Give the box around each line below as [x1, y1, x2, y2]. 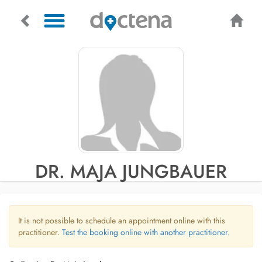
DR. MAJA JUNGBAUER [35, 158, 227, 185]
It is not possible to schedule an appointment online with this [18, 215, 225, 226]
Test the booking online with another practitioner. [62, 226, 230, 238]
